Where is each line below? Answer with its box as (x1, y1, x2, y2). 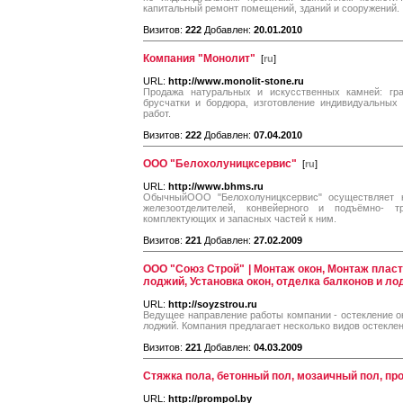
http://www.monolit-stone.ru (168, 76, 304, 86)
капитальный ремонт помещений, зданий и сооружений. (143, 3, 399, 13)
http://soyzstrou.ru (168, 299, 257, 309)
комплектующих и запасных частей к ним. (143, 213, 336, 224)
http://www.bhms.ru (168, 181, 264, 192)
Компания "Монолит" (143, 52, 255, 65)
